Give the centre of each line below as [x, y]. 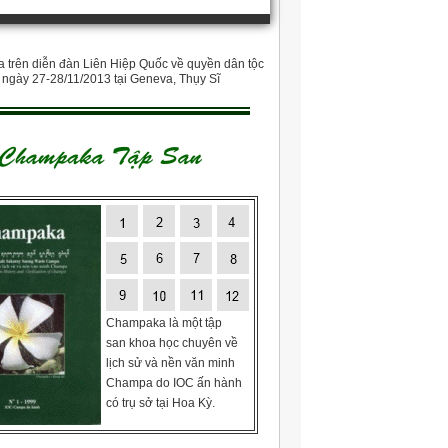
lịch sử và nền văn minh [170, 363]
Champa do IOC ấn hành [174, 383]
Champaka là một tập [164, 323]
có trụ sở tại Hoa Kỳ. [160, 403]
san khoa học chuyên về [172, 343]
